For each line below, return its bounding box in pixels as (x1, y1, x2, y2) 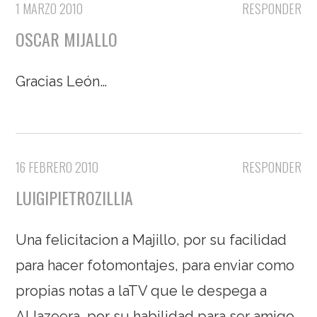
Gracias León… (16, 73, 108, 91)
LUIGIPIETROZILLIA (16, 185, 134, 211)
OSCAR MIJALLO (16, 26, 118, 52)
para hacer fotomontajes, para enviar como (16, 257, 295, 275)
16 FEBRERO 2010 (16, 158, 99, 177)
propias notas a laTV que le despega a (16, 282, 267, 300)
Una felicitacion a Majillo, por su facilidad (16, 231, 287, 249)
